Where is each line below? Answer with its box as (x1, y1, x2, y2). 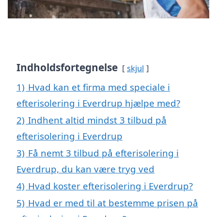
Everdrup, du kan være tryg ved (16, 162, 155, 175)
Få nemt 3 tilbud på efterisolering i (28, 146, 179, 159)
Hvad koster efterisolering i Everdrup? (28, 179, 193, 192)
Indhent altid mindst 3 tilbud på (28, 113, 167, 126)
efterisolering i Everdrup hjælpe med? (16, 96, 180, 109)
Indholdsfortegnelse (16, 60, 118, 74)
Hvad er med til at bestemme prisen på (28, 196, 198, 209)
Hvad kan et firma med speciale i (28, 80, 170, 93)
